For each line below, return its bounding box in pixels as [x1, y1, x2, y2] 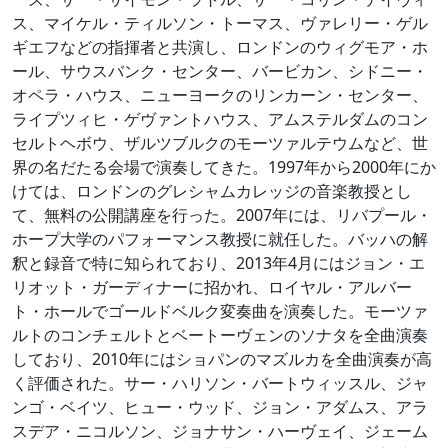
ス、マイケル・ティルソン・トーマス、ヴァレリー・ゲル [12, 12, 428, 34]
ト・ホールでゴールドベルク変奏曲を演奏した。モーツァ [12, 300, 428, 322]
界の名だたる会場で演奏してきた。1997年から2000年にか [12, 156, 436, 178]
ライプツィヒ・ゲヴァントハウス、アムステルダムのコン [12, 108, 428, 130]
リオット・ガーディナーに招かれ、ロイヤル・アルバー [12, 276, 412, 298]
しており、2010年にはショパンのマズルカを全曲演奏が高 [12, 348, 432, 370]
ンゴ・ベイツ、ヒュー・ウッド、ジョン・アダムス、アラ [12, 396, 428, 418]
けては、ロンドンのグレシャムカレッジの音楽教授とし [12, 180, 412, 202]
